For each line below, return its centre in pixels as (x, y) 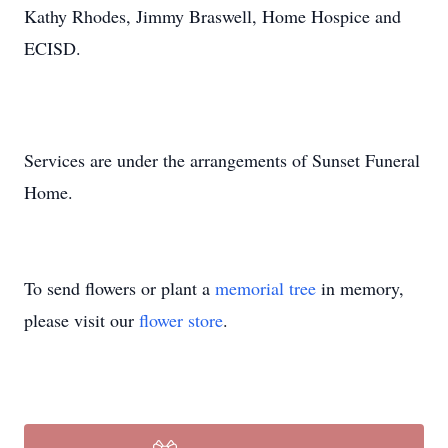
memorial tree (265, 288)
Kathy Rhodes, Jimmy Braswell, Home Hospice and (212, 16)
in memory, (360, 288)
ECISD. (52, 48)
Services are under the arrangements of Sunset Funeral (222, 160)
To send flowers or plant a (119, 288)
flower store (181, 320)
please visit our (81, 320)
